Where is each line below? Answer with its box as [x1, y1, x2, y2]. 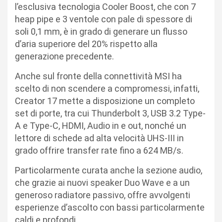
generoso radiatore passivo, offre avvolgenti [15, 189, 190, 200]
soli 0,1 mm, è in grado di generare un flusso [15, 26, 187, 37]
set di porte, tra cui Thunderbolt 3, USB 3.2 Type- [15, 108, 206, 118]
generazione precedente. [15, 51, 114, 61]
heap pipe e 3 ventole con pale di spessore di [15, 13, 192, 24]
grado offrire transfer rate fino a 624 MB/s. [15, 145, 183, 156]
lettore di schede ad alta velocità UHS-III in [15, 132, 184, 143]
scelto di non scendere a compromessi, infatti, [15, 83, 199, 94]
